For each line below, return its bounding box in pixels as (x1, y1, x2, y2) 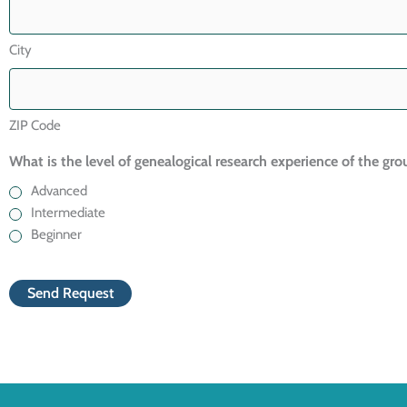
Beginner (31, 226, 82, 243)
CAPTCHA (8, 261, 73, 279)
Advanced (31, 183, 87, 200)
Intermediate (31, 204, 105, 222)
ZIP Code (9, 117, 61, 134)
